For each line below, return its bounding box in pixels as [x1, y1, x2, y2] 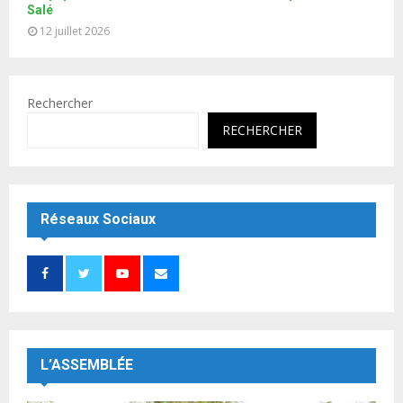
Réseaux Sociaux [40, 210, 156, 228]
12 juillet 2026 [40, 23, 110, 40]
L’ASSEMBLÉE [40, 356, 133, 374]
